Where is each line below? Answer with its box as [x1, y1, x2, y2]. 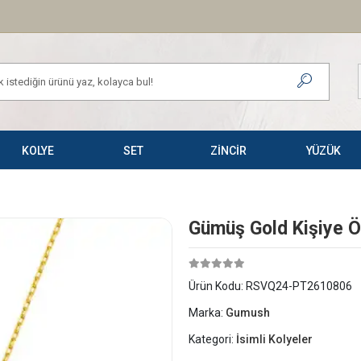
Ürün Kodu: [189, 280, 246, 293]
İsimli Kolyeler [236, 333, 313, 346]
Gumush [226, 306, 270, 319]
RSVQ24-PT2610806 [246, 280, 352, 293]
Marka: [189, 306, 226, 319]
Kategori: [189, 333, 236, 346]
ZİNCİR [210, 144, 247, 157]
